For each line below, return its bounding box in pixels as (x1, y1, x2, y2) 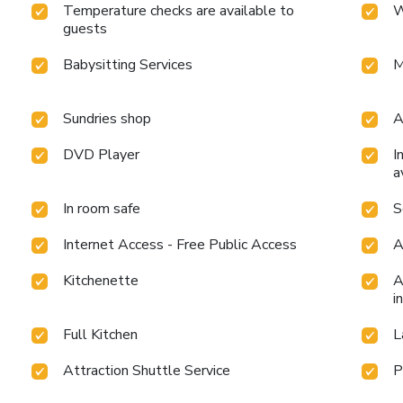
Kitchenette (63, 270, 139, 291)
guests (63, 18, 108, 39)
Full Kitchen (63, 324, 139, 345)
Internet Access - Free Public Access (63, 234, 298, 255)
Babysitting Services (63, 54, 193, 75)
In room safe (63, 198, 141, 219)
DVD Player (63, 144, 140, 165)
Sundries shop (63, 108, 152, 129)
